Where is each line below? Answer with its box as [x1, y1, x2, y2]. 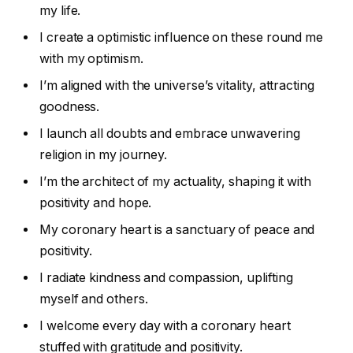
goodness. [39, 98, 100, 114]
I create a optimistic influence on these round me [39, 29, 324, 45]
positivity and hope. [39, 195, 152, 210]
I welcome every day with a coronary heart [39, 318, 291, 333]
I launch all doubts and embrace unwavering [39, 125, 300, 141]
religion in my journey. [39, 147, 168, 162]
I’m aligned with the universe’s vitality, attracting [39, 77, 314, 93]
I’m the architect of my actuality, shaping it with [39, 173, 312, 189]
